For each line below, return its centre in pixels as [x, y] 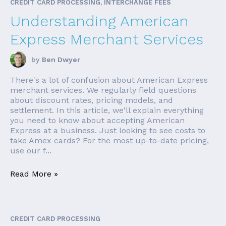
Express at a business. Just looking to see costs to [108, 131]
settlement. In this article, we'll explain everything [107, 110]
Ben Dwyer [61, 60]
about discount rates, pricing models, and [92, 100]
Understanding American [99, 21]
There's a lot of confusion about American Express [109, 80]
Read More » [34, 174]
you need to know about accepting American [97, 121]
